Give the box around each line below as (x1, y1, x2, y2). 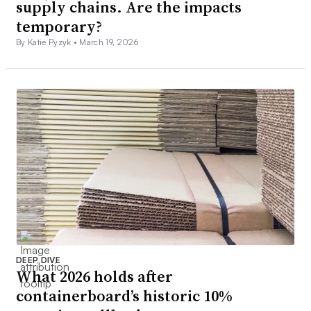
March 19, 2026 (79, 37, 138, 48)
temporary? (16, 16, 102, 37)
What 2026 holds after (16, 266, 173, 287)
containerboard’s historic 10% (16, 285, 233, 307)
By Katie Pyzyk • (16, 37, 80, 48)
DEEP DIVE (16, 255, 60, 266)
